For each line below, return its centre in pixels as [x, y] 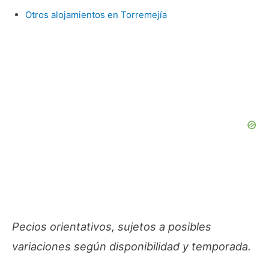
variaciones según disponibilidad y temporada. [131, 246]
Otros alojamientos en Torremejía [96, 15]
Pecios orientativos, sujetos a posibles [112, 226]
